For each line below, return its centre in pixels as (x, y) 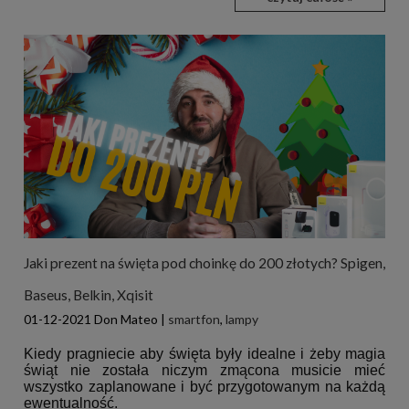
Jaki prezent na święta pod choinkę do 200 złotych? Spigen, (204, 262)
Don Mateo (126, 319)
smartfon (194, 319)
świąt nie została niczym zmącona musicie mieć (204, 370)
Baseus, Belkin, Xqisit (89, 294)
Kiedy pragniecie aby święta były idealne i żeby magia (204, 353)
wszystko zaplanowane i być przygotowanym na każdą (204, 386)
